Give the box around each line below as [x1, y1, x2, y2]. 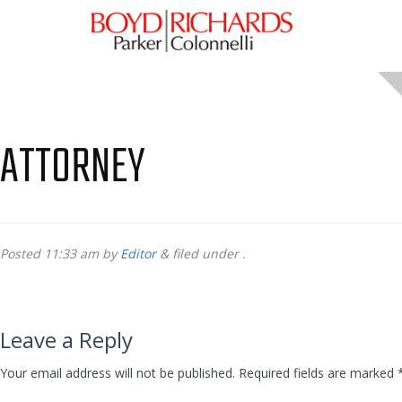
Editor [120, 245, 156, 263]
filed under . [169, 245, 246, 263]
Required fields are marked [239, 364, 398, 382]
